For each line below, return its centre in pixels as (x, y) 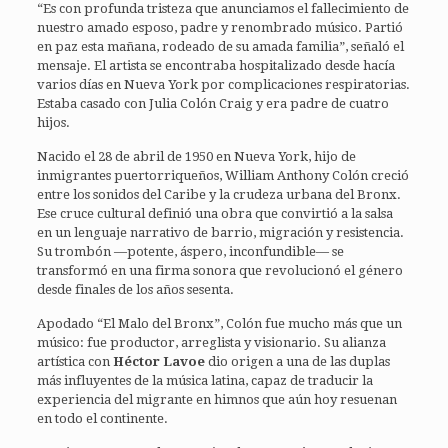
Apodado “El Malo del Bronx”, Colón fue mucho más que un (220, 323)
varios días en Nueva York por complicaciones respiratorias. (224, 84)
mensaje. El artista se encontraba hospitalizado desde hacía (216, 65)
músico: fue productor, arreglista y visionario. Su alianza (212, 342)
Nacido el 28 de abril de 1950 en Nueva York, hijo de (197, 156)
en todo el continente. (103, 418)
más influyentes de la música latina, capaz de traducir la (205, 380)
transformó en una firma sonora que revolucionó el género (220, 270)
